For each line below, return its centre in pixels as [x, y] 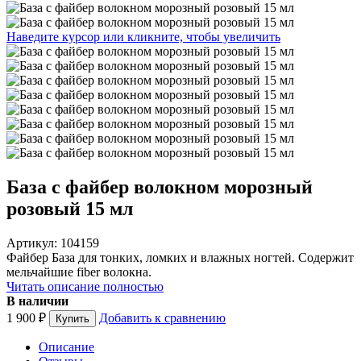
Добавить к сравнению [162, 317]
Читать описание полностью [85, 286]
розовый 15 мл [70, 208]
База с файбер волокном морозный [160, 187]
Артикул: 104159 [53, 243]
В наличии [37, 301]
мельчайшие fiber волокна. [79, 272]
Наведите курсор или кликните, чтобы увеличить [143, 37]
